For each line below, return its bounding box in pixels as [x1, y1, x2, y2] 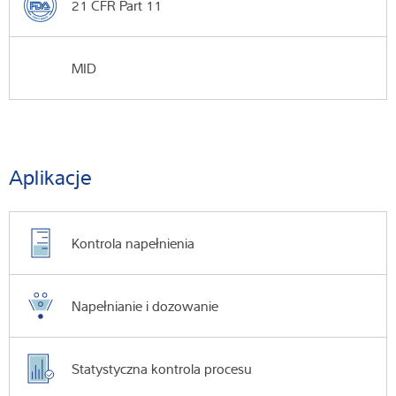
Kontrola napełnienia [72, 233, 194, 254]
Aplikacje [9, 162, 92, 193]
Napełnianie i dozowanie [72, 296, 218, 316]
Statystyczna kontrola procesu [72, 359, 252, 379]
